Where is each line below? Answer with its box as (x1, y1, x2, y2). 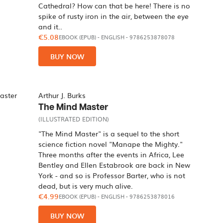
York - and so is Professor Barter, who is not (38, 170, 186, 180)
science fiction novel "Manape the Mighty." (38, 139, 183, 149)
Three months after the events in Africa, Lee (38, 149, 185, 159)
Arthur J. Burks (38, 90, 86, 100)
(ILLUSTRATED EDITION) (38, 114, 110, 123)
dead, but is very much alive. (38, 181, 133, 191)
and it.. (38, 21, 63, 31)
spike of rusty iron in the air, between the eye (38, 11, 189, 21)
